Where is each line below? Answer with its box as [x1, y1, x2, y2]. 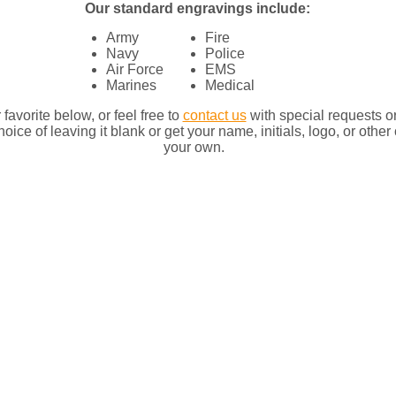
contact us [182, 108, 247, 124]
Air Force [106, 62, 164, 78]
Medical [205, 78, 255, 94]
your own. [164, 140, 232, 156]
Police [205, 46, 245, 62]
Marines [106, 78, 156, 94]
